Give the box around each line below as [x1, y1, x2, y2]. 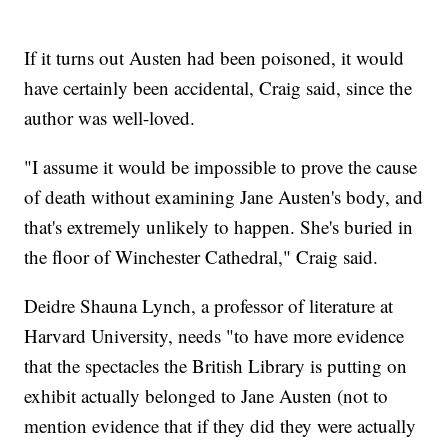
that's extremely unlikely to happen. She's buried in [24, 214, 414, 240]
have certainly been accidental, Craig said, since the [24, 75, 413, 101]
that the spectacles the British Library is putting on [24, 353, 408, 379]
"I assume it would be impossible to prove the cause [24, 154, 418, 180]
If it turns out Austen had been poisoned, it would [24, 45, 405, 71]
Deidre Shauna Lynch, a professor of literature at [24, 293, 394, 319]
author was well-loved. [24, 105, 196, 131]
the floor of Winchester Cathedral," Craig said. [24, 244, 379, 270]
